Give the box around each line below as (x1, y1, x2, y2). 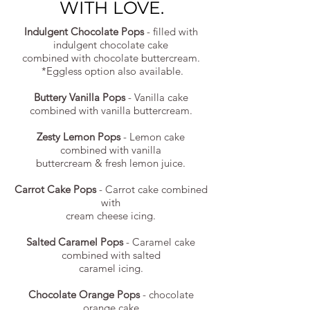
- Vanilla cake (125, 91, 188, 104)
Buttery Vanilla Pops (33, 91, 125, 104)
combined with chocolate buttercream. (21, 51, 200, 65)
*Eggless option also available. (38, 64, 183, 78)
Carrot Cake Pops (14, 183, 96, 197)
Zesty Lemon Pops (37, 130, 120, 144)
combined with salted (61, 248, 161, 262)
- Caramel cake (123, 235, 195, 249)
